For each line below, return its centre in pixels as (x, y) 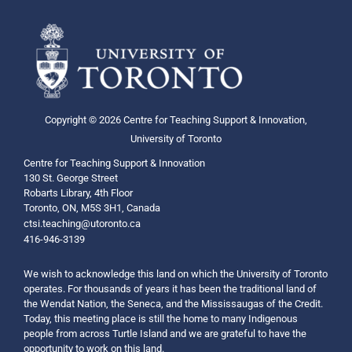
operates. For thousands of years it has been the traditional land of (170, 288)
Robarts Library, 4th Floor (78, 193)
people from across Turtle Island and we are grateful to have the (165, 333)
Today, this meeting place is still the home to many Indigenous (161, 318)
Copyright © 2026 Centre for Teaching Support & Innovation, (176, 120)
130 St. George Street (71, 178)
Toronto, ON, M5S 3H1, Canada (92, 208)
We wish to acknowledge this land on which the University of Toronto (176, 273)
